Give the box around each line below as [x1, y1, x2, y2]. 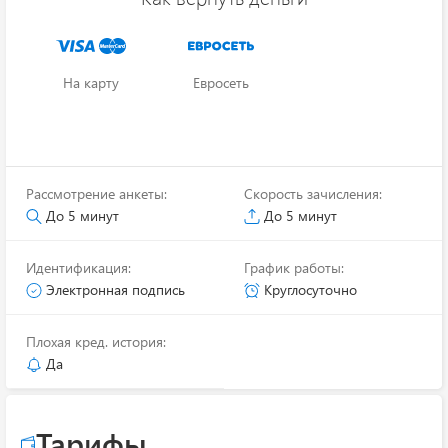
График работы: [244, 258, 344, 277]
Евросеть [193, 73, 249, 92]
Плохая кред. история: [26, 332, 166, 351]
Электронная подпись [42, 280, 185, 299]
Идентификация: [26, 258, 131, 277]
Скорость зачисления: [244, 184, 382, 203]
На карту [63, 73, 119, 92]
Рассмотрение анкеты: [26, 184, 167, 203]
